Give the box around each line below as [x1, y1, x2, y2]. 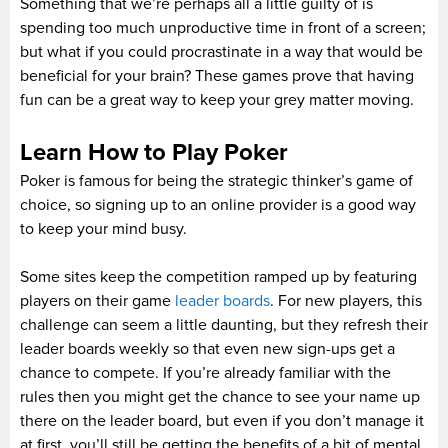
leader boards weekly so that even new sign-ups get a [20, 338, 395, 359]
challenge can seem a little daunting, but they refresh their [20, 314, 428, 335]
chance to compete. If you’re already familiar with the [20, 362, 391, 383]
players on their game [20, 290, 175, 311]
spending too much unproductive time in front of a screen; [20, 17, 426, 38]
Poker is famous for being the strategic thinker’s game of [20, 170, 413, 191]
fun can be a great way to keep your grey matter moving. [20, 89, 414, 110]
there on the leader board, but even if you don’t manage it [20, 410, 424, 431]
